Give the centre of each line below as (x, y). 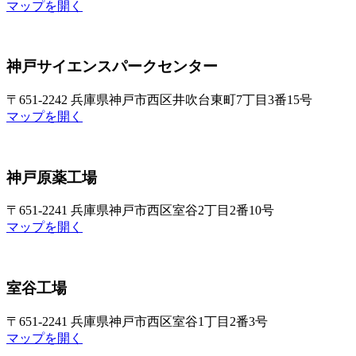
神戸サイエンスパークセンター (112, 67)
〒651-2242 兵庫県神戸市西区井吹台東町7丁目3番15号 (159, 100)
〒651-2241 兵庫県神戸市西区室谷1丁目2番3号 (137, 321)
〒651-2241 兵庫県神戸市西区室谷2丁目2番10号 (140, 211)
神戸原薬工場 (52, 177)
